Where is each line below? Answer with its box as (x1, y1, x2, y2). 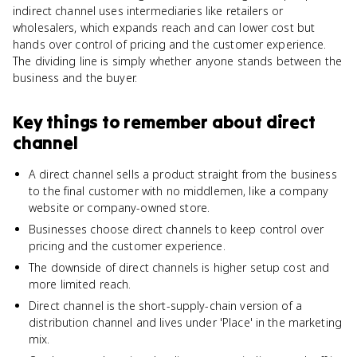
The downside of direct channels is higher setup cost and (29, 260, 330, 275)
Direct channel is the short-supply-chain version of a (29, 298, 302, 313)
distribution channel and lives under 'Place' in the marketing (29, 315, 343, 330)
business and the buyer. (13, 70, 138, 85)
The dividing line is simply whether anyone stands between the (13, 53, 343, 69)
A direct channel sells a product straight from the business (29, 167, 337, 182)
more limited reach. (29, 277, 131, 292)
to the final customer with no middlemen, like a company (29, 183, 329, 198)
